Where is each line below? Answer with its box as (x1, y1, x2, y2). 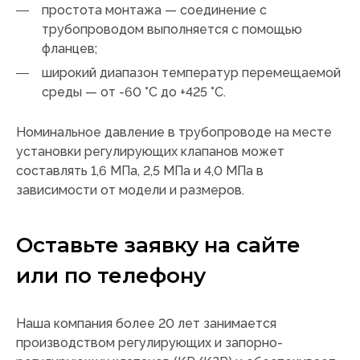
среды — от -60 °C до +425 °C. (42, 84, 226, 100)
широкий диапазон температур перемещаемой (42, 65, 341, 81)
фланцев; (42, 41, 97, 57)
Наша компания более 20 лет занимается (16, 316, 276, 332)
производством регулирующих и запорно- (16, 335, 283, 351)
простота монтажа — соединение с (42, 2, 267, 18)
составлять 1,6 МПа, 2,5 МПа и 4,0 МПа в (16, 163, 264, 179)
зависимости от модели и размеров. (16, 182, 244, 198)
